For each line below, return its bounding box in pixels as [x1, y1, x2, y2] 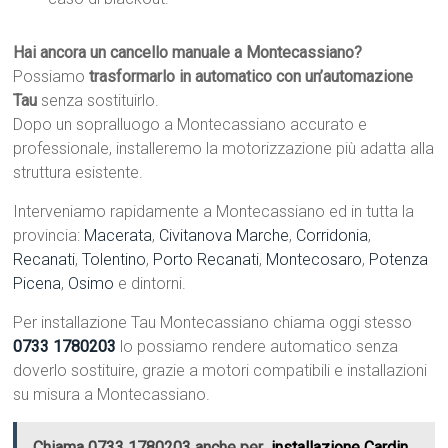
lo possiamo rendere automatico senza [116, 337, 399, 357]
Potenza [369, 250, 429, 270]
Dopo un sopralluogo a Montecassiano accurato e [13, 115, 368, 135]
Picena [13, 274, 62, 294]
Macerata [84, 226, 153, 246]
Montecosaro [266, 250, 363, 270]
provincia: [13, 226, 85, 246]
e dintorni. [114, 274, 187, 294]
